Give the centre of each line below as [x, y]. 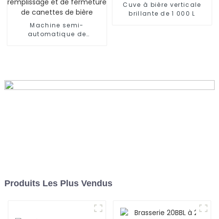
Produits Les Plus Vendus [58, 183]
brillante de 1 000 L [162, 14]
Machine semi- [57, 25]
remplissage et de [57, 43]
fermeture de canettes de [57, 52]
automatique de [57, 34]
